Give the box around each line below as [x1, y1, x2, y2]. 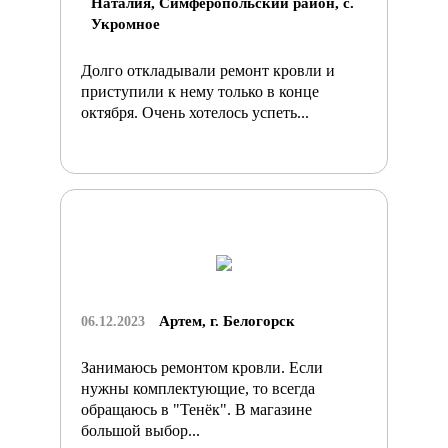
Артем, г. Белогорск [159, 312, 295, 329]
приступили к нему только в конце [81, 82, 319, 100]
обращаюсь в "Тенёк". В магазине [81, 400, 312, 418]
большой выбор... [81, 421, 200, 439]
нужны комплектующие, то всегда [81, 379, 315, 397]
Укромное [91, 15, 160, 32]
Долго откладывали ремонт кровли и [81, 61, 335, 79]
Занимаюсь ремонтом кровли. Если [81, 358, 323, 376]
